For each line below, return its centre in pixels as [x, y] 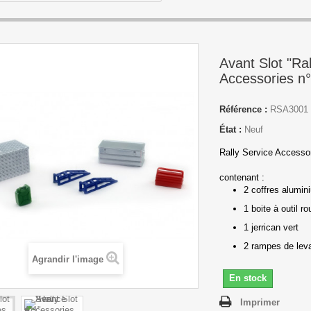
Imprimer [260, 302]
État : [230, 129]
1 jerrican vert [271, 227]
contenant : [242, 177]
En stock [247, 278]
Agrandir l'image [67, 260]
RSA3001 [289, 109]
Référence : [243, 109]
